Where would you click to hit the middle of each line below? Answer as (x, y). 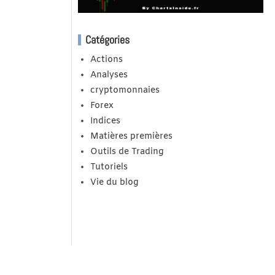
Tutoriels (109, 168)
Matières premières (131, 137)
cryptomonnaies (125, 91)
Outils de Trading (127, 152)
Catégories (107, 40)
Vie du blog (114, 183)
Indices (105, 122)
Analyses (109, 76)
